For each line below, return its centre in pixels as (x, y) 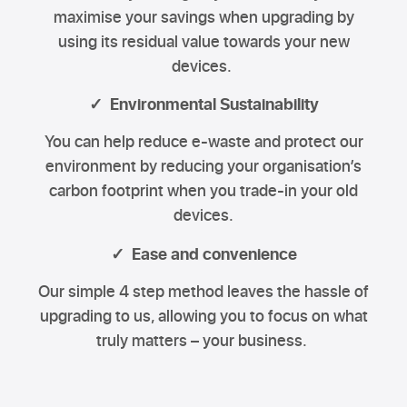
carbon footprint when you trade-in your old (203, 190)
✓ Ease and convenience (203, 253)
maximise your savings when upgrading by (203, 16)
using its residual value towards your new (203, 40)
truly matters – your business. (203, 340)
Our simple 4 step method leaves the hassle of (203, 291)
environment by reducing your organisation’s (203, 166)
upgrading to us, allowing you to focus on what (203, 316)
